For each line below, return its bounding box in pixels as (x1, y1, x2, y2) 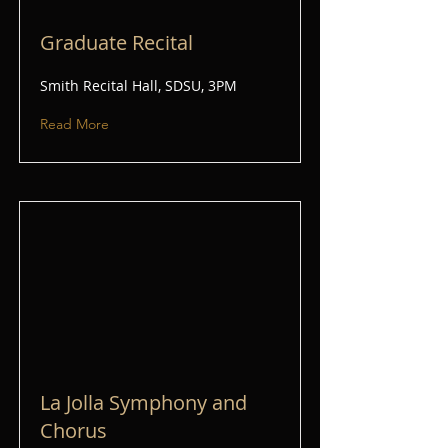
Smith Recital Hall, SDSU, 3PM (40, 76, 237, 95)
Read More (40, 115, 109, 133)
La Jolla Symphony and (40, 389, 247, 416)
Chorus (40, 417, 107, 444)
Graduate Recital (40, 29, 193, 56)
